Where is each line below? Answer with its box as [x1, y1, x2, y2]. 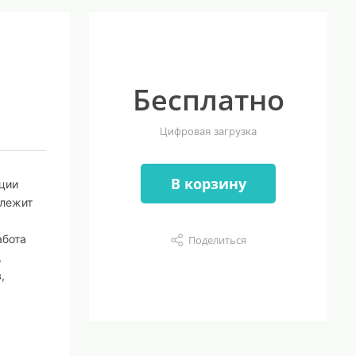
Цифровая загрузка [160, 125, 257, 137]
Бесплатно [132, 80, 284, 119]
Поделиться [188, 232, 246, 247]
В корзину [170, 173, 246, 193]
